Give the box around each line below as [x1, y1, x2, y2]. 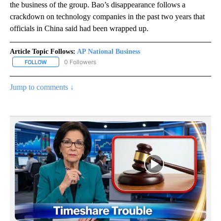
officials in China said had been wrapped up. [10, 24, 148, 33]
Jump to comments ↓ [10, 82, 74, 91]
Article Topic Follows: [10, 47, 75, 55]
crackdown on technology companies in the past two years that [10, 12, 205, 21]
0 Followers [64, 58, 96, 66]
